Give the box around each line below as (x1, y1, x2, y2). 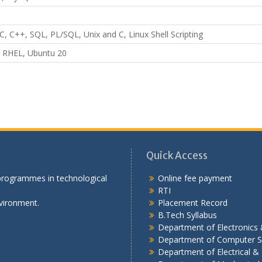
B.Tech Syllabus (158, 209, 217, 220)
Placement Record (158, 197, 227, 208)
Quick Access (146, 149, 208, 162)
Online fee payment (158, 173, 232, 184)
